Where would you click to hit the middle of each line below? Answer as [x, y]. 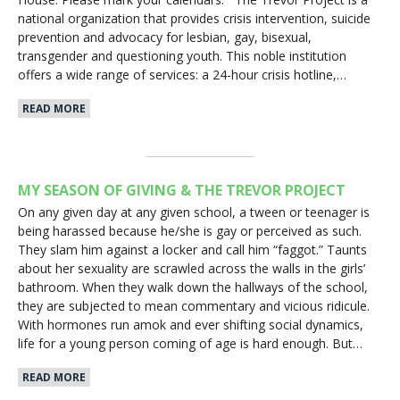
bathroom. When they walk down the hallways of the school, [193, 287]
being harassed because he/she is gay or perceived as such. [190, 230]
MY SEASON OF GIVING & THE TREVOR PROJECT [182, 190]
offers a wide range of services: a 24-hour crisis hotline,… [182, 74]
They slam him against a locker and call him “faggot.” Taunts [192, 249]
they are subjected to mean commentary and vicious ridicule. [194, 305]
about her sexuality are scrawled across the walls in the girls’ [192, 268]
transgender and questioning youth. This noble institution [182, 55]
